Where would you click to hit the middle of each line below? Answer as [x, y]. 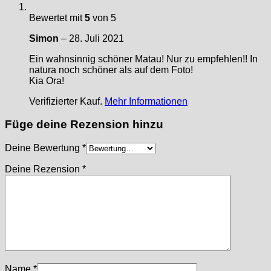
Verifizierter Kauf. [67, 101]
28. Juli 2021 [96, 38]
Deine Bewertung [44, 148]
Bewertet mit [57, 18]
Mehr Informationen [146, 101]
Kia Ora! [47, 80]
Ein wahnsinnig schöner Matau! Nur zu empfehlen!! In [143, 59]
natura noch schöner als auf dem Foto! [111, 70]
